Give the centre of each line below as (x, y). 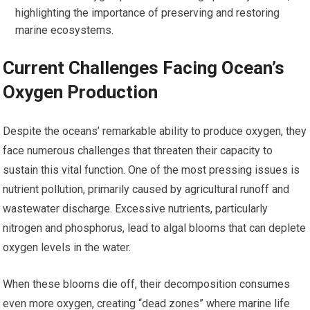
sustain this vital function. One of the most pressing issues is (152, 170)
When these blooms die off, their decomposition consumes (147, 284)
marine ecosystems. (65, 30)
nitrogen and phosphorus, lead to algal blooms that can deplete (155, 228)
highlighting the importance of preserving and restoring (148, 13)
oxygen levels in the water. (67, 248)
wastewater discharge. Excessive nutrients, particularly (136, 209)
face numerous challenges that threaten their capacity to (138, 151)
